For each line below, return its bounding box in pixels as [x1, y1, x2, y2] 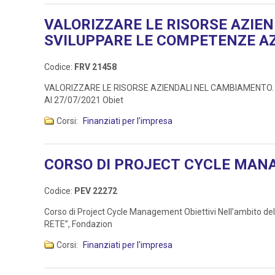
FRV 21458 [74, 62, 117, 72]
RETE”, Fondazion [44, 219, 112, 230]
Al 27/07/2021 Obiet [44, 95, 123, 106]
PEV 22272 [74, 186, 117, 196]
